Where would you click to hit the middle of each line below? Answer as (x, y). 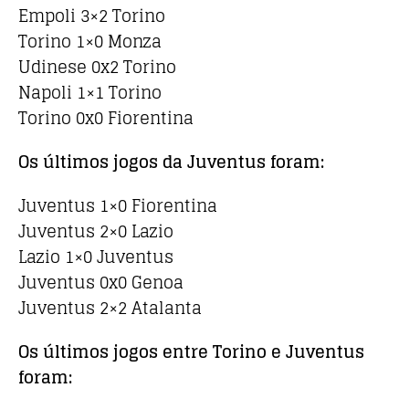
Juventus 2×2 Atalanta (110, 308)
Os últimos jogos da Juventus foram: (171, 162)
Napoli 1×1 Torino (90, 93)
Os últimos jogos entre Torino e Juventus (191, 352)
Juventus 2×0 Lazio (96, 231)
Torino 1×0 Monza (90, 42)
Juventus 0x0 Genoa (101, 283)
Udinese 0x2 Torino (97, 67)
